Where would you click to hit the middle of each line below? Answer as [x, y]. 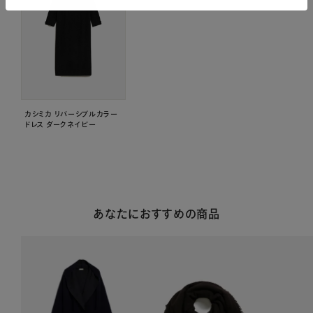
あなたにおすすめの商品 [156, 213]
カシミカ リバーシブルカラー [71, 114]
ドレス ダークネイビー [60, 124]
